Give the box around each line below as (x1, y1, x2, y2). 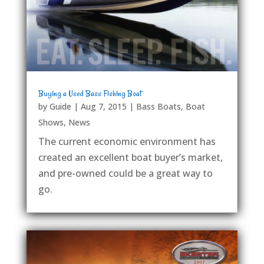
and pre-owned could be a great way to (38, 167, 213, 180)
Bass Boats (136, 101, 181, 113)
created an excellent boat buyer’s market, (38, 151, 223, 164)
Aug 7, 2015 (80, 101, 127, 113)
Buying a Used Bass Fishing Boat (38, 88, 141, 100)
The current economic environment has (38, 135, 216, 148)
